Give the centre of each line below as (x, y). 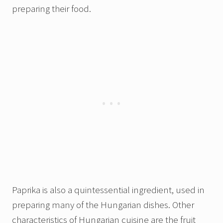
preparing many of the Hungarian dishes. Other (103, 205)
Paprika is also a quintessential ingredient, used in (108, 190)
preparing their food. (52, 9)
